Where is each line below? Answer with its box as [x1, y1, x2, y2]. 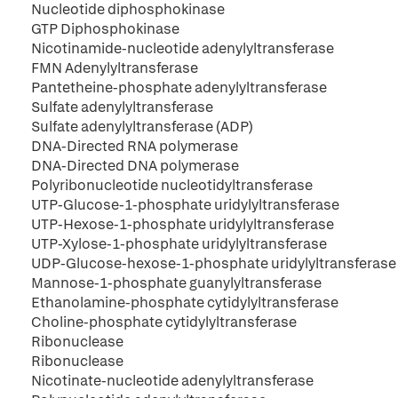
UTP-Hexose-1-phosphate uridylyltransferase [31, 215, 334, 234]
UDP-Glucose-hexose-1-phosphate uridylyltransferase [31, 254, 396, 273]
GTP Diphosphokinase [31, 20, 179, 38]
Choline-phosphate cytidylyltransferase [31, 313, 297, 331]
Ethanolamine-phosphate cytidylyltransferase [31, 293, 338, 312]
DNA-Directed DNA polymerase [31, 156, 239, 175]
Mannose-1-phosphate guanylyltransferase [31, 274, 322, 292]
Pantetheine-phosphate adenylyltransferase [31, 78, 327, 97]
